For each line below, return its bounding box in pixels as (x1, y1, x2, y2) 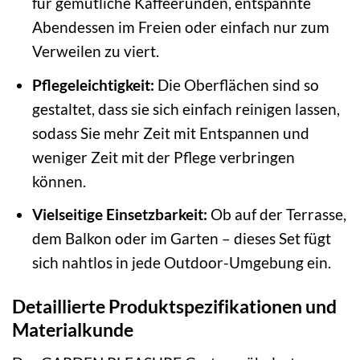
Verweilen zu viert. (31, 42, 159, 61)
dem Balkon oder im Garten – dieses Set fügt (31, 229, 331, 248)
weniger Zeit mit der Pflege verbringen (31, 147, 295, 166)
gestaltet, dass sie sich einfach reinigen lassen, (31, 99, 340, 118)
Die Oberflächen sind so (153, 75, 319, 94)
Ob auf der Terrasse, (207, 205, 346, 224)
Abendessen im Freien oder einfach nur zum (31, 18, 329, 37)
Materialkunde (12, 318, 133, 342)
